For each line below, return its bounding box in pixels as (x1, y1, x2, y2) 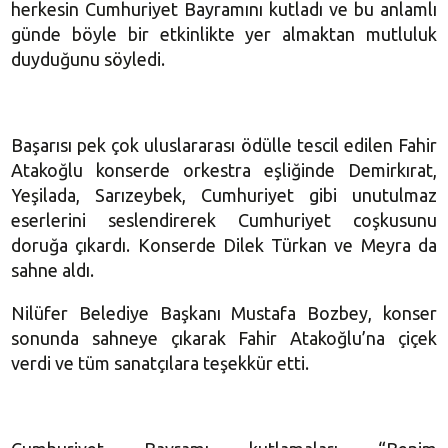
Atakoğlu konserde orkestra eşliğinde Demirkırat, (11, 159, 437, 180)
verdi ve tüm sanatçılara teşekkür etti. (11, 352, 310, 373)
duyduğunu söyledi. (11, 48, 166, 69)
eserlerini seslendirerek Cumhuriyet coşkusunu (11, 209, 437, 230)
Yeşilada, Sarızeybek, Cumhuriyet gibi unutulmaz (11, 184, 437, 205)
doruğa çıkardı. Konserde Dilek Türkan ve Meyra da (11, 234, 437, 255)
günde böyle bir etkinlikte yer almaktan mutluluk (11, 23, 437, 44)
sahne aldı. (11, 259, 95, 280)
